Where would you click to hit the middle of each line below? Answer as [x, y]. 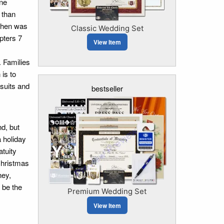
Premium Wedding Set [107, 191]
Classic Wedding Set [107, 28]
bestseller [107, 88]
